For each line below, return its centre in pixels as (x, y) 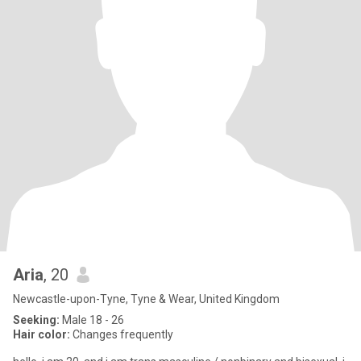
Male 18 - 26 (92, 320)
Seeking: (36, 320)
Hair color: (41, 334)
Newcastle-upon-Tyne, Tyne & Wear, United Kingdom (146, 299)
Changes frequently (122, 334)
